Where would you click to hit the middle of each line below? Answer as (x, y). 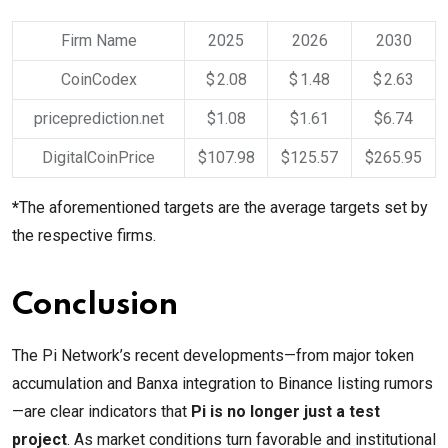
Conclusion (95, 306)
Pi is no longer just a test (285, 412)
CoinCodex (98, 80)
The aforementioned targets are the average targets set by (223, 208)
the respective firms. (84, 236)
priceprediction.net (98, 119)
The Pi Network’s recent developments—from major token (213, 356)
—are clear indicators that (101, 412)
